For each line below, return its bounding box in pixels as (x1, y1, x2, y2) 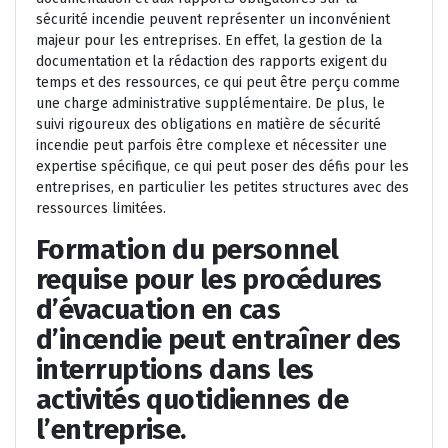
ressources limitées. (36, 200, 166, 218)
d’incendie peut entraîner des (36, 323, 401, 357)
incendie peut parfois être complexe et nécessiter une (36, 137, 387, 155)
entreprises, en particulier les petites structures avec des (36, 179, 409, 197)
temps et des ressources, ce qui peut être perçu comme (36, 74, 400, 92)
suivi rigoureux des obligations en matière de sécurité (36, 116, 381, 134)
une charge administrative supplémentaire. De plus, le (36, 95, 385, 113)
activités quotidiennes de (36, 383, 349, 417)
